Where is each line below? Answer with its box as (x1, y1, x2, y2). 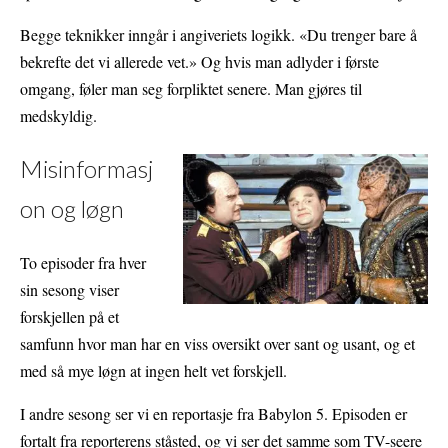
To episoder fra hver (20, 251, 146, 273)
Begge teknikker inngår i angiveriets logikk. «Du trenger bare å (20, 23, 417, 45)
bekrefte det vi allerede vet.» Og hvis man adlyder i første (20, 50, 379, 72)
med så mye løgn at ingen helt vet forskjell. (20, 359, 287, 381)
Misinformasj (20, 153, 153, 183)
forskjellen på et (20, 305, 119, 327)
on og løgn (20, 193, 124, 223)
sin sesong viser (20, 278, 119, 300)
